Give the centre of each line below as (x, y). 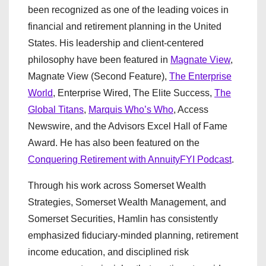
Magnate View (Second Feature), (99, 76)
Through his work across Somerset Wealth (117, 186)
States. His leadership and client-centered (116, 43)
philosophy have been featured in (99, 60)
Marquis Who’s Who (131, 110)
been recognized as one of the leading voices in (128, 10)
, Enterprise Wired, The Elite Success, (134, 93)
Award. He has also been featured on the (114, 143)
